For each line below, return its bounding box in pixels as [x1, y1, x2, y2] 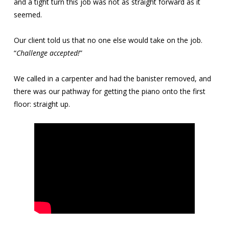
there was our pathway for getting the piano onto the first [13, 86, 205, 97]
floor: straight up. [13, 99, 70, 109]
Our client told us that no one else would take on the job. [13, 35, 202, 45]
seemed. [13, 9, 42, 19]
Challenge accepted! [16, 48, 80, 58]
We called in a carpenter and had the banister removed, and [13, 74, 211, 84]
